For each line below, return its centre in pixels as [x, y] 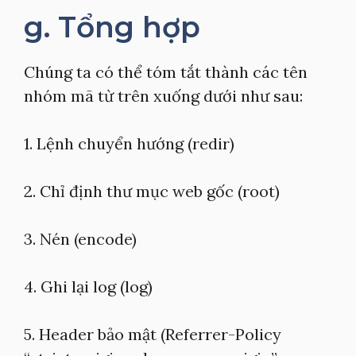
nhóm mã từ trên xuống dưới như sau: [163, 96]
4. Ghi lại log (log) [88, 286]
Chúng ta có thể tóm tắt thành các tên [166, 72]
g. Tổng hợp [112, 27]
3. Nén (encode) [80, 239]
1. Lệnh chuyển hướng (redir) [129, 143]
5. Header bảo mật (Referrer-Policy [153, 334]
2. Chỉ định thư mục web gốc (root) [152, 191]
